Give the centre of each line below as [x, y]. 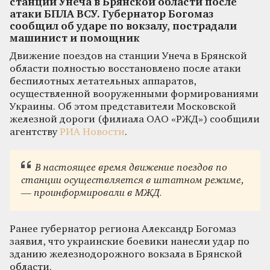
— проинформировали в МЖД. [92, 193]
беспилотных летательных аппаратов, [103, 81]
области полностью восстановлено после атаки [125, 69]
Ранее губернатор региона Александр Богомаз [123, 229]
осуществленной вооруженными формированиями [134, 94]
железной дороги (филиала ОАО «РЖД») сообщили [135, 119]
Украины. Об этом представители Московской [123, 107]
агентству [35, 132]
